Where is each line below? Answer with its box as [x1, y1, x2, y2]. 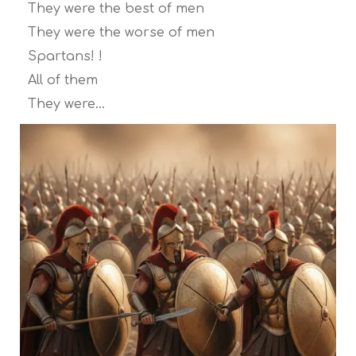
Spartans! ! [28, 48, 103, 64]
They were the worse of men [28, 25, 215, 40]
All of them [28, 72, 98, 87]
